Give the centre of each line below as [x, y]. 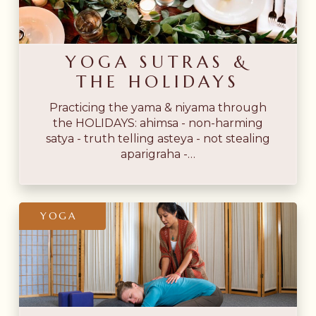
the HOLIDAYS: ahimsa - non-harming [158, 123]
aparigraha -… [158, 154]
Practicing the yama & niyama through [158, 108]
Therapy [42, 253]
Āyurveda [45, 294]
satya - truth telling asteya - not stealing [158, 139]
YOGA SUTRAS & [158, 62]
